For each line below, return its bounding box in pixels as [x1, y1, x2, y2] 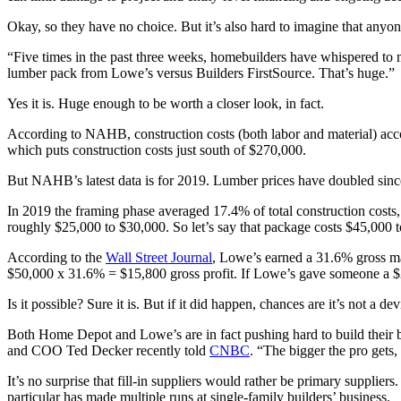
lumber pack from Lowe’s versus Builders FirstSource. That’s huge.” [7, 65, 395, 81]
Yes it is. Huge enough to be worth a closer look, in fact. [7, 96, 324, 112]
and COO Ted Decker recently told [7, 343, 206, 359]
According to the [7, 250, 102, 266]
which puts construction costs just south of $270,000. [7, 142, 306, 158]
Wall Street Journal [106, 250, 212, 266]
